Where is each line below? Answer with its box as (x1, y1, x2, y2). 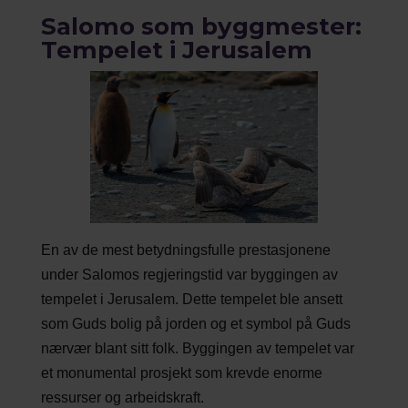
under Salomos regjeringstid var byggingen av (40, 267, 338, 283)
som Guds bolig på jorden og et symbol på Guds (40, 316, 351, 332)
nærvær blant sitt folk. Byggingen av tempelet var (40, 341, 354, 357)
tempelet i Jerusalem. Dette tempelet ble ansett (40, 291, 342, 308)
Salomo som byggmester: (40, 11, 362, 41)
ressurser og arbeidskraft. (40, 390, 204, 406)
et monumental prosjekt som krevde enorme (40, 365, 322, 382)
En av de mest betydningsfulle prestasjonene (40, 242, 331, 259)
